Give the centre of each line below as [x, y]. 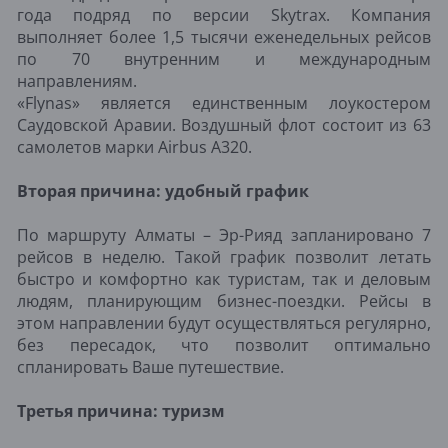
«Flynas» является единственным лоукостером [224, 102]
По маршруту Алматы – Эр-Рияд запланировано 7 [224, 234]
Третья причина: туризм [121, 410]
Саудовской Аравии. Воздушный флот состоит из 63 [224, 124]
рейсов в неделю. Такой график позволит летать [224, 256]
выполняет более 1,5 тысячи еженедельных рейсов [224, 36]
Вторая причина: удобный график [165, 190]
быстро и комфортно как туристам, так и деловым [224, 278]
